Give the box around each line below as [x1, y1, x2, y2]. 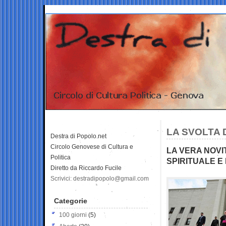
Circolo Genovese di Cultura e [50, 143, 133, 150]
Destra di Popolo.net [50, 132, 106, 140]
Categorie [54, 196, 87, 205]
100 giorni [59, 211, 87, 218]
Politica [50, 153, 71, 161]
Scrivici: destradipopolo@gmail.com [50, 175, 149, 182]
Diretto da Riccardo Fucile [50, 164, 122, 172]
